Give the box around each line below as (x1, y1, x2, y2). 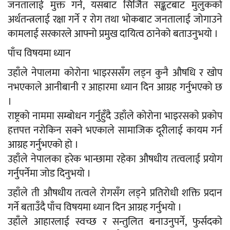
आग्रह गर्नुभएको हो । (8, 136, 79, 154)
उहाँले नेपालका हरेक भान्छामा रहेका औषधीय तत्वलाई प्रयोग (8, 150, 222, 168)
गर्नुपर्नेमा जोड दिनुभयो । (8, 165, 91, 183)
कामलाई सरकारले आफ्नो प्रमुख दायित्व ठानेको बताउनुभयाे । (8, 25, 218, 43)
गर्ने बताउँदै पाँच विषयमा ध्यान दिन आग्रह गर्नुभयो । (8, 199, 182, 217)
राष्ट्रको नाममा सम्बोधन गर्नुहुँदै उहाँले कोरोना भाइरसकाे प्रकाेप (8, 107, 222, 125)
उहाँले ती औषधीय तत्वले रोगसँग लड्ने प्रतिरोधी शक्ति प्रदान (8, 184, 222, 202)
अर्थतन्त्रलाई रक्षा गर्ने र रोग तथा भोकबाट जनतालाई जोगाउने (8, 11, 222, 29)
